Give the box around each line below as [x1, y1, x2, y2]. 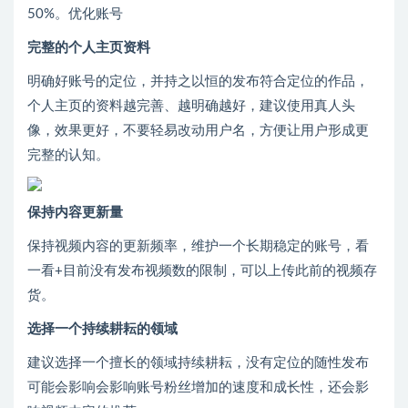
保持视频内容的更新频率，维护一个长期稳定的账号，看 [27, 240, 369, 254]
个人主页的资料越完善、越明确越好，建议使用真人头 [27, 99, 355, 114]
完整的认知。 [27, 148, 109, 163]
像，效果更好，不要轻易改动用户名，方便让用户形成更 [27, 124, 369, 138]
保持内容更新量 [27, 206, 123, 220]
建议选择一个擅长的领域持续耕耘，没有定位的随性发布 [27, 356, 369, 371]
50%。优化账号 [27, 7, 123, 22]
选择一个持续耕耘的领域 [27, 322, 178, 337]
